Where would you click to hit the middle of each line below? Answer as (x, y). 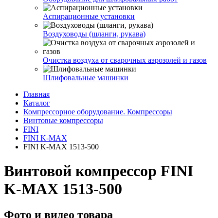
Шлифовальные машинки (86, 78)
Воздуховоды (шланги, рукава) (94, 34)
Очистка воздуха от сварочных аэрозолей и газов (125, 60)
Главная (36, 94)
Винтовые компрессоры (63, 121)
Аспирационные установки (89, 17)
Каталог (37, 103)
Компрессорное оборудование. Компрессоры (98, 112)
